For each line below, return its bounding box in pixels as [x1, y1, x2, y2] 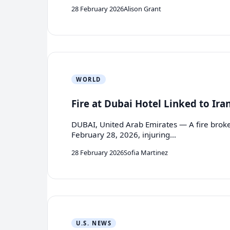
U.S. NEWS [76, 219, 112, 227]
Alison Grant [124, 4, 162, 13]
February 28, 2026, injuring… [71, 129, 177, 140]
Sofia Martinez [124, 147, 168, 157]
